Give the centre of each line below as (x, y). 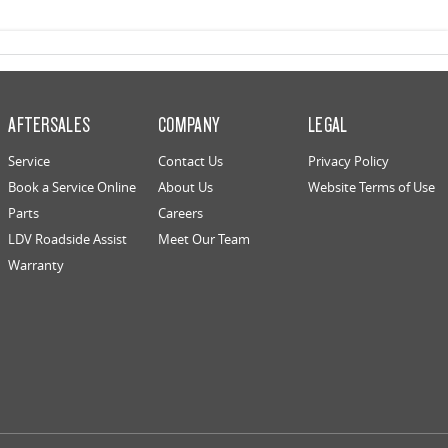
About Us (186, 187)
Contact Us (191, 161)
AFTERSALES (49, 124)
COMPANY (189, 124)
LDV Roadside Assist (68, 239)
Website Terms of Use (371, 187)
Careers (181, 213)
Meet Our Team (204, 239)
